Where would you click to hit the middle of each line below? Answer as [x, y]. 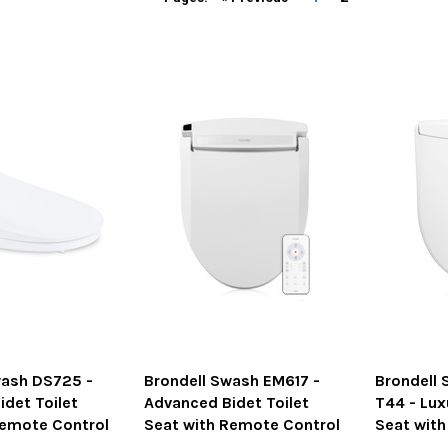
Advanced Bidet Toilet [227, 403]
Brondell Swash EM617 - [232, 381]
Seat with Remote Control [242, 425]
